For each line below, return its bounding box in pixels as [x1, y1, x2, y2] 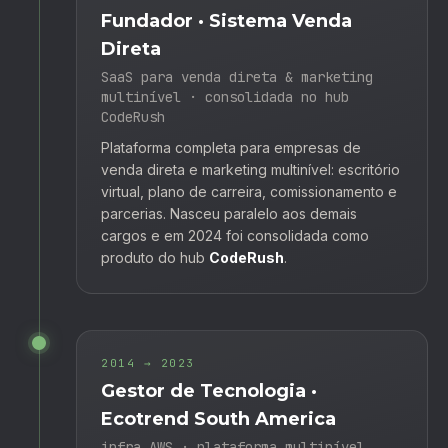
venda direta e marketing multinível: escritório [101, 160, 400, 178]
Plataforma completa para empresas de [101, 138, 361, 156]
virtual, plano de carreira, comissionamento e [101, 182, 397, 200]
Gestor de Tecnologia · [101, 379, 317, 402]
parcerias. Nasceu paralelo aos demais [101, 204, 357, 222]
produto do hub [101, 248, 209, 266]
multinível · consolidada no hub [101, 87, 349, 106]
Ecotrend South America [101, 407, 336, 430]
